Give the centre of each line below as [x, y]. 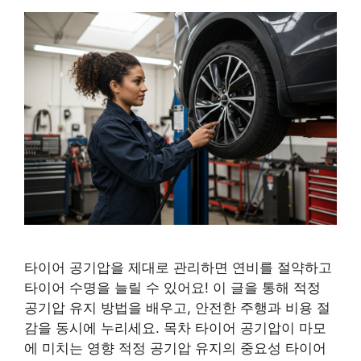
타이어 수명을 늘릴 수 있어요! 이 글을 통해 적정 [172, 288]
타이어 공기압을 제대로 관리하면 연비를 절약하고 [178, 268]
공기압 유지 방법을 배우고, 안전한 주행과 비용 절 [177, 308]
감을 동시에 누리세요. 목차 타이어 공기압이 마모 [175, 328]
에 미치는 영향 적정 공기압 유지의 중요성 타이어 [175, 349]
